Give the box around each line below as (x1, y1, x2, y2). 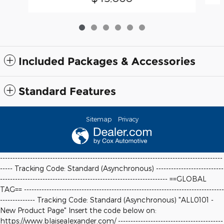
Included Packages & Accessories (18, 54, 195, 67)
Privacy (117, 115, 138, 122)
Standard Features (18, 84, 116, 97)
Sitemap (85, 115, 111, 122)
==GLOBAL (169, 174, 206, 183)
